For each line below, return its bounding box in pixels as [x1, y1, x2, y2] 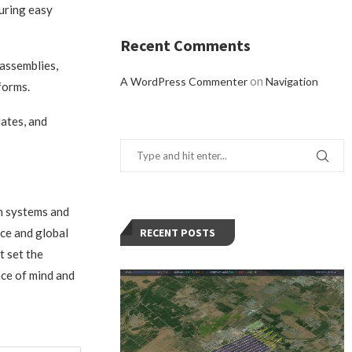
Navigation [266, 75, 319, 89]
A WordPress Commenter [120, 75, 248, 89]
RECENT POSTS [140, 225, 216, 240]
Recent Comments [120, 35, 251, 56]
